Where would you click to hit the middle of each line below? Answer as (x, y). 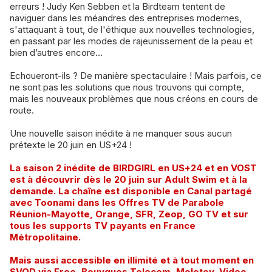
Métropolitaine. (45, 237)
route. (22, 110)
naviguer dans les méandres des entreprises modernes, (126, 18)
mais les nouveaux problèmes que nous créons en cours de (134, 99)
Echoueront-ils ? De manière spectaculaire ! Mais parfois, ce (136, 76)
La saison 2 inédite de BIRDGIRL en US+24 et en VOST (133, 168)
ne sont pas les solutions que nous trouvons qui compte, (127, 87)
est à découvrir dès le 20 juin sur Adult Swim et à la (128, 179)
